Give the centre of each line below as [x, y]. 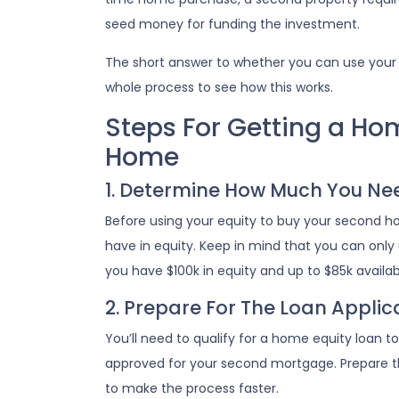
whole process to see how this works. [219, 87]
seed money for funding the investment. [236, 24]
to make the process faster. [192, 388]
